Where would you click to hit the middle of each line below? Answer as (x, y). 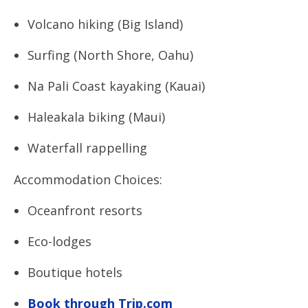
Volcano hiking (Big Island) (105, 24)
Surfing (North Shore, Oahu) (110, 55)
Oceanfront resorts (85, 210)
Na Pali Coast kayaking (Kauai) (116, 86)
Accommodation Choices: (88, 179)
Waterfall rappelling (87, 148)
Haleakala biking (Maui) (96, 117)
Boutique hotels (75, 272)
